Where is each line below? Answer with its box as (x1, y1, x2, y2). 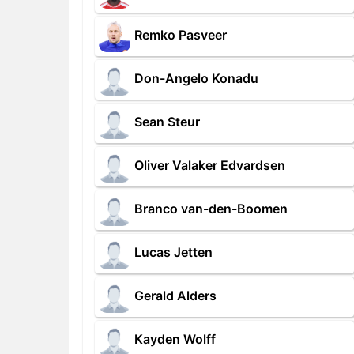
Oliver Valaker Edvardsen (134, 157, 285, 174)
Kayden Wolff (134, 331, 216, 348)
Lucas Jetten (134, 244, 213, 261)
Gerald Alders (134, 288, 217, 304)
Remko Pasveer (134, 27, 227, 43)
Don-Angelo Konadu (134, 70, 258, 87)
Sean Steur (134, 114, 200, 130)
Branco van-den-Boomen (134, 201, 288, 217)
